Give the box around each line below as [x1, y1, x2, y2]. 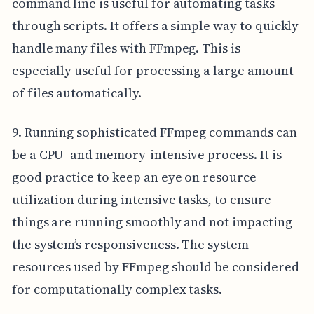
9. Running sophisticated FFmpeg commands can [11, 123, 297, 142]
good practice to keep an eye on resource [11, 168, 257, 186]
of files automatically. [11, 84, 142, 102]
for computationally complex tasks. [11, 280, 223, 299]
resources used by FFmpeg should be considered [11, 258, 299, 276]
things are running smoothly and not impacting [11, 213, 292, 231]
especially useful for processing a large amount [11, 62, 294, 80]
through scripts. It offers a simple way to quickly [11, 17, 299, 35]
